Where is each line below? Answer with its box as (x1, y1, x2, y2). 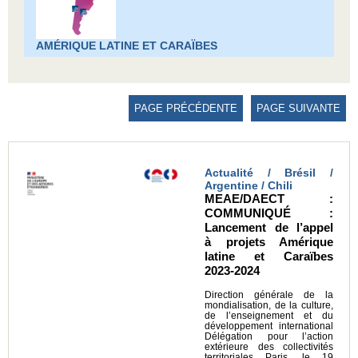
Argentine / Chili (205, 179, 292, 193)
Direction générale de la (205, 290, 333, 300)
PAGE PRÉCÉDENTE (134, 102, 237, 115)
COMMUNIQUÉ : (205, 206, 333, 221)
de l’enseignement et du (205, 311, 333, 321)
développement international (205, 321, 333, 332)
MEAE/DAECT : (205, 192, 333, 206)
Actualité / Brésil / (205, 166, 333, 180)
